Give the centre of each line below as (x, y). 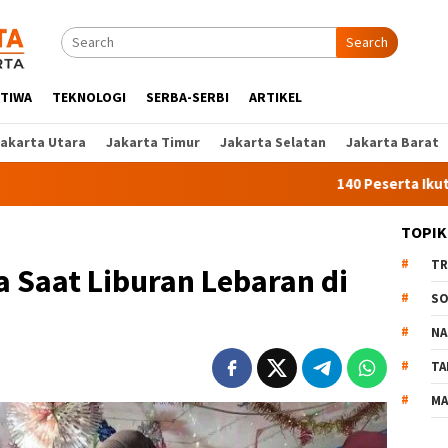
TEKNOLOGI (89, 97)
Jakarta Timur (153, 142)
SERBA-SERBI (187, 97)
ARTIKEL (275, 97)
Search (367, 42)
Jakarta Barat (392, 142)
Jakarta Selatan (273, 142)
